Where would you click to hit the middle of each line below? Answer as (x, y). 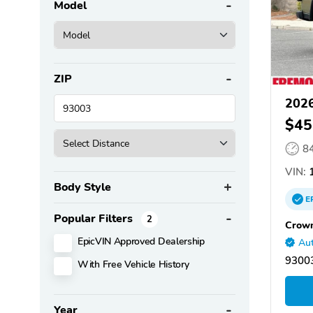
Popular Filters (95, 219)
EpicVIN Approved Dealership (141, 241)
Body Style (82, 188)
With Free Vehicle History (133, 264)
